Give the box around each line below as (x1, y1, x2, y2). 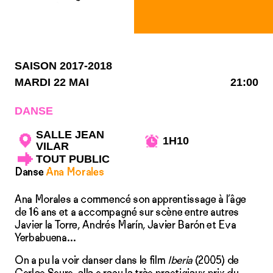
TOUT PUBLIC (36, 152, 110, 165)
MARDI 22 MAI (15, 76, 89, 88)
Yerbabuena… (15, 231, 76, 244)
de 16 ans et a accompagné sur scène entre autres (15, 205, 239, 219)
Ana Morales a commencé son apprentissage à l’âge (15, 193, 247, 206)
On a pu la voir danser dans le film (15, 253, 166, 267)
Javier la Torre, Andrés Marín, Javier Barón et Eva (15, 218, 236, 232)
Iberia (165, 253, 193, 267)
